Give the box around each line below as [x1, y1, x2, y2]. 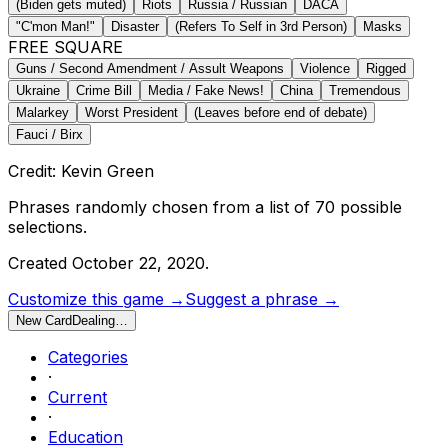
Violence [300, 60, 350, 76]
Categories [48, 346, 128, 367]
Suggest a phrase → [185, 288, 339, 309]
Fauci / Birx [16, 126, 83, 142]
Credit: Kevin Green [8, 160, 154, 181]
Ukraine [16, 82, 60, 98]
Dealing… [72, 312, 128, 328]
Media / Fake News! [148, 82, 264, 98]
